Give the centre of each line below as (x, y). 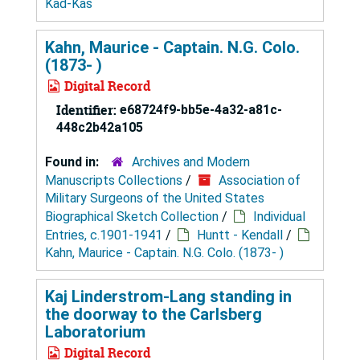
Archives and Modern (191, 162)
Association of (260, 180)
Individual (279, 216)
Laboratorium (95, 331)
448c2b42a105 (100, 127)
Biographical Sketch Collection (132, 216)
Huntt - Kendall (240, 235)
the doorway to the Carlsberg (153, 314)
